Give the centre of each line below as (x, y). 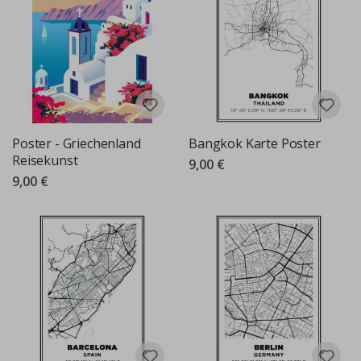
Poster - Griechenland (77, 143)
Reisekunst (45, 160)
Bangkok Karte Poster (255, 143)
